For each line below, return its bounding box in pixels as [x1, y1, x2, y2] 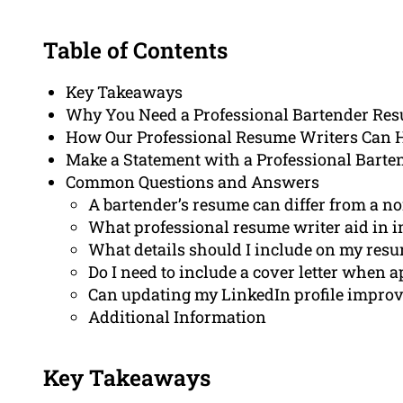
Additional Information [88, 306, 266, 328]
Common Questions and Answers [66, 171, 319, 193]
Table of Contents [43, 35, 228, 66]
